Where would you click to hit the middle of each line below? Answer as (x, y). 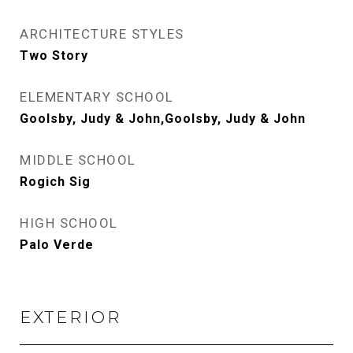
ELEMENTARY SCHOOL (97, 97)
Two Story (54, 56)
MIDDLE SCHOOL (78, 160)
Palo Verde (57, 245)
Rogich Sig (55, 182)
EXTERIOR (71, 317)
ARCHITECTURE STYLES (102, 34)
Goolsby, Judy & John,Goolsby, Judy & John (163, 119)
